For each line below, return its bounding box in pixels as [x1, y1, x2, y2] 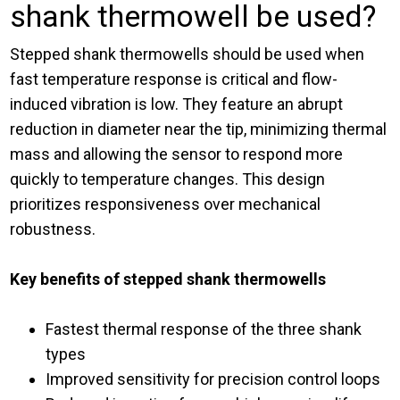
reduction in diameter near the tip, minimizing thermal [10, 120, 387, 139]
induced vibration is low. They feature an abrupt [10, 95, 344, 114]
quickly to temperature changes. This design [10, 170, 326, 189]
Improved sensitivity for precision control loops [46, 370, 381, 389]
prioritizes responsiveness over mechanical [10, 195, 321, 214]
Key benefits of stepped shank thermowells [10, 270, 327, 289]
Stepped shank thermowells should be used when [10, 45, 365, 64]
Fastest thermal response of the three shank [46, 320, 362, 339]
